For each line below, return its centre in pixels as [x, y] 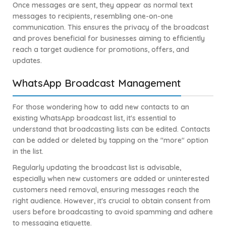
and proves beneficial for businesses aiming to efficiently [109, 39]
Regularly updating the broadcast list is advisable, [97, 168]
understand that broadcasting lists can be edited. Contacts [111, 129]
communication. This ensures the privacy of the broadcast [111, 27]
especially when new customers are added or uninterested [111, 179]
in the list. [28, 152]
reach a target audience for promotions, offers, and [101, 50]
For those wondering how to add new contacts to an [101, 107]
